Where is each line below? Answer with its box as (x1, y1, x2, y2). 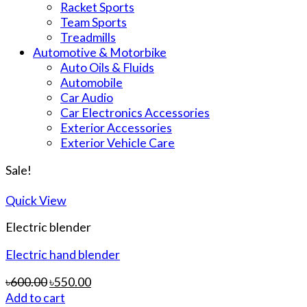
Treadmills (60, 29, 116, 45)
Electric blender (5, 219, 91, 235)
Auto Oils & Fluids (60, 59, 154, 75)
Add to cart (5, 289, 65, 305)
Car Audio (60, 89, 113, 105)
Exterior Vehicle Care (60, 134, 175, 150)
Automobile (60, 74, 123, 90)
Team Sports (60, 14, 127, 29)
